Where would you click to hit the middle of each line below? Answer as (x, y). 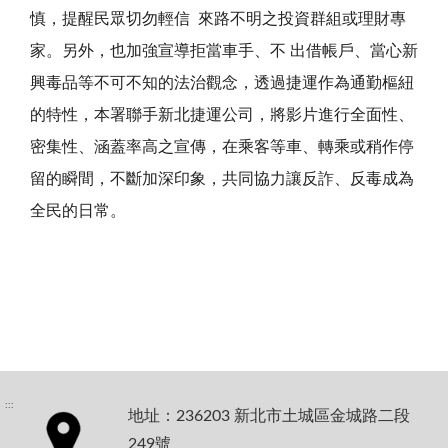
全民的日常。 (78, 210)
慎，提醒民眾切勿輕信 (110, 18)
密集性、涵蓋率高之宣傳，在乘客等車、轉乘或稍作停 (222, 146)
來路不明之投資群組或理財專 (302, 18)
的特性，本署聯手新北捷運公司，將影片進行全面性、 (222, 114)
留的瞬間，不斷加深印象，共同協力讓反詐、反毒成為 (222, 178)
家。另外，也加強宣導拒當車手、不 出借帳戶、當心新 (224, 50)
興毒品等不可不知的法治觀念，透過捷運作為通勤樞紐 (222, 82)
